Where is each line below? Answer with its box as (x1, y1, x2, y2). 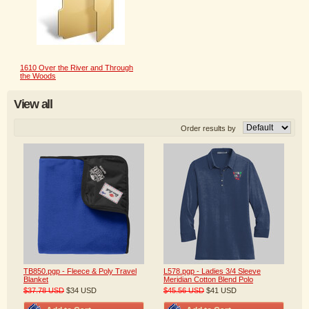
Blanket (23, 275, 48, 283)
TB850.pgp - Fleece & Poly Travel (23, 267, 137, 275)
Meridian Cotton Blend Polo (163, 275, 253, 283)
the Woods (20, 72, 56, 80)
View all (14, 97, 52, 111)
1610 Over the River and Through (20, 63, 133, 72)
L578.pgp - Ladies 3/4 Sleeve (163, 267, 261, 275)
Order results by (181, 124, 236, 132)
